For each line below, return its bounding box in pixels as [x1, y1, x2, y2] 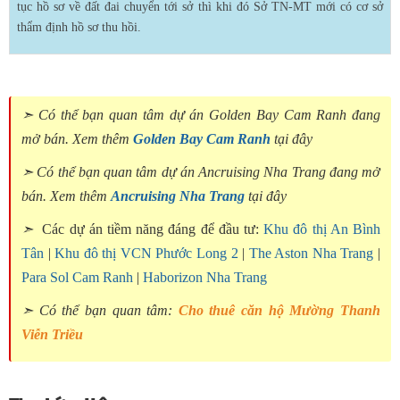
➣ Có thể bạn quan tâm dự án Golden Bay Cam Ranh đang [21, 106, 380, 122]
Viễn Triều [21, 326, 83, 342]
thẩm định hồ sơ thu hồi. [17, 20, 141, 34]
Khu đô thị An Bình [263, 221, 381, 237]
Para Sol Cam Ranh [21, 269, 133, 285]
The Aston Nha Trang [248, 245, 374, 261]
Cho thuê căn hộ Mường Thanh [178, 302, 381, 318]
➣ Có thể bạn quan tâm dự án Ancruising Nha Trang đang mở [21, 163, 380, 179]
